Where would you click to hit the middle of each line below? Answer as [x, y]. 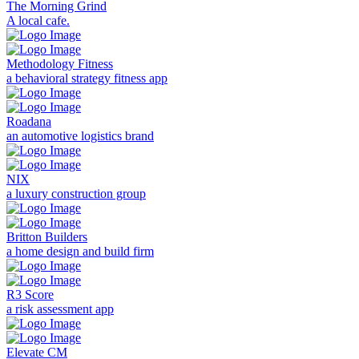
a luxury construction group [76, 194]
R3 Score [30, 295]
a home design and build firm [80, 252]
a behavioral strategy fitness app [87, 79]
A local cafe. [38, 21]
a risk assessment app [60, 309]
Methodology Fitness [60, 64]
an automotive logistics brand [80, 136]
